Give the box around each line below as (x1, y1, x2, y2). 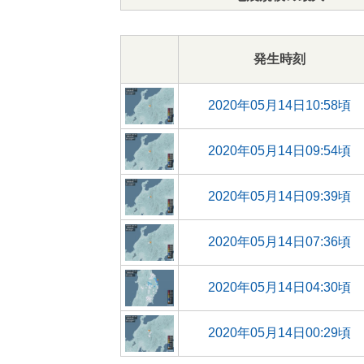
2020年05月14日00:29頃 (208, 326, 351, 340)
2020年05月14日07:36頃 (208, 235, 351, 249)
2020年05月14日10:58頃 (208, 98, 351, 112)
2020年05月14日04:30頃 (208, 280, 351, 294)
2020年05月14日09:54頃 (208, 144, 351, 158)
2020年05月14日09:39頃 (208, 189, 351, 203)
